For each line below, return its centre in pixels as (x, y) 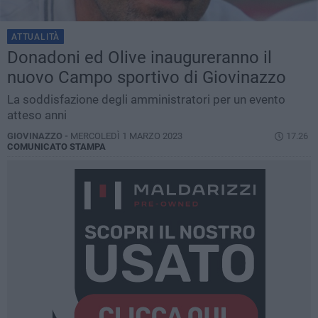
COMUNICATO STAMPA (56, 147)
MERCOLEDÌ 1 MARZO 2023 (126, 136)
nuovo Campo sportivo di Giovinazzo (147, 78)
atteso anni (37, 115)
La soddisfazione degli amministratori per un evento (146, 100)
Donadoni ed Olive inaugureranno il (139, 58)
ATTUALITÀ (36, 37)
